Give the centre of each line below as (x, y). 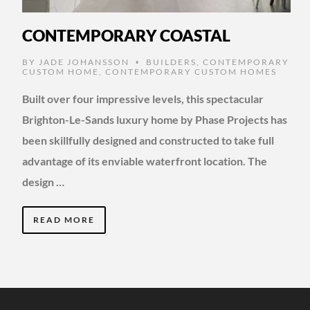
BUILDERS (171, 62)
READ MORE (64, 219)
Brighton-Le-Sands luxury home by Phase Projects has (155, 119)
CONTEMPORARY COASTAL (126, 35)
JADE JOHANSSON (84, 62)
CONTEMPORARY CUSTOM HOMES (191, 71)
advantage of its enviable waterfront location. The (145, 161)
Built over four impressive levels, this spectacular (143, 98)
